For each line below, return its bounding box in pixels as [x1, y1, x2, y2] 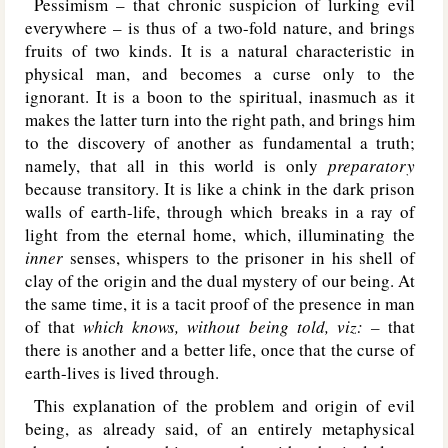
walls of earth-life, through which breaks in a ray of [25, 200, 415, 223]
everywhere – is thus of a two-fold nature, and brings [25, 16, 415, 39]
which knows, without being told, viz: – [83, 315, 389, 338]
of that [25, 315, 84, 338]
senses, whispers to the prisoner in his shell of [69, 246, 416, 269]
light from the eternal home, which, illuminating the [25, 223, 415, 246]
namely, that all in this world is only [25, 154, 328, 177]
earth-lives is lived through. [25, 361, 219, 384]
